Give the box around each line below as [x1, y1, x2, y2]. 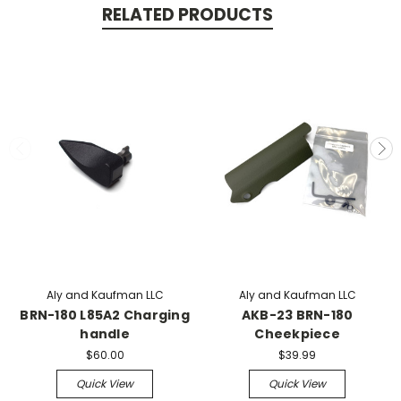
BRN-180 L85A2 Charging [20, 305, 190, 324]
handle [80, 324, 130, 343]
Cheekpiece [254, 324, 340, 343]
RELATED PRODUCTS [101, 3, 273, 28]
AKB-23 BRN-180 [241, 305, 354, 324]
